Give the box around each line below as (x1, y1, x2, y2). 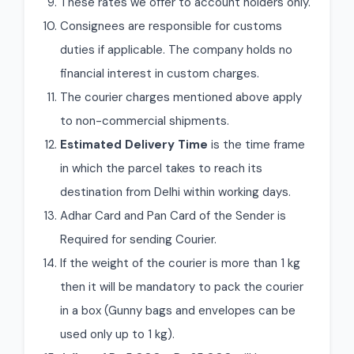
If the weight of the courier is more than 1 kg (60, 255, 300, 271)
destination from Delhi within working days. (60, 184, 291, 200)
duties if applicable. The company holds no (60, 42, 292, 58)
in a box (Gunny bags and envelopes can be (60, 303, 296, 318)
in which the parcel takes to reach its (60, 160, 262, 176)
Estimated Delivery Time (60, 137, 208, 153)
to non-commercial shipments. (60, 113, 229, 129)
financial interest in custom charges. (60, 66, 259, 81)
